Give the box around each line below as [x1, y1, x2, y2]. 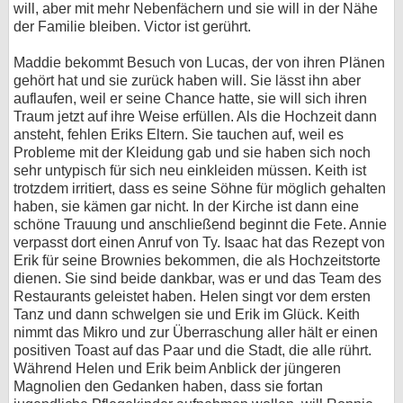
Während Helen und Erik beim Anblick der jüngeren [13, 361, 341, 377]
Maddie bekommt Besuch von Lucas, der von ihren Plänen [13, 55, 385, 71]
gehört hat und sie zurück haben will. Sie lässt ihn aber [13, 73, 361, 89]
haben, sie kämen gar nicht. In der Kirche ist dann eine [13, 199, 359, 215]
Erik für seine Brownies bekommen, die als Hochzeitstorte [13, 253, 381, 269]
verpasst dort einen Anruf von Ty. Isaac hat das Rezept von [13, 235, 385, 251]
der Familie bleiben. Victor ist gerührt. [13, 19, 251, 35]
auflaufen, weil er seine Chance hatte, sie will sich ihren [13, 91, 367, 107]
